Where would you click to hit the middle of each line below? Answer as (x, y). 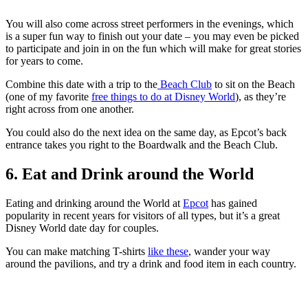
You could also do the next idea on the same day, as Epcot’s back (146, 133)
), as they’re (261, 97)
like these (168, 252)
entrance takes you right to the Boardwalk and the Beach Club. (142, 145)
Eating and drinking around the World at (94, 203)
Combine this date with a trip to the (81, 85)
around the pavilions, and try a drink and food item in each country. (151, 264)
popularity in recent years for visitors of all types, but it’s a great (143, 216)
